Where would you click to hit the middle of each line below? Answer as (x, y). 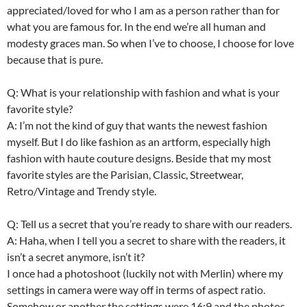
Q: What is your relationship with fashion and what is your (143, 93)
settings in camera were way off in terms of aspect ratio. (136, 290)
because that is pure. (55, 60)
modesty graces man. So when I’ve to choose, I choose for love (150, 43)
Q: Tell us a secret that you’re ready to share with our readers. (149, 224)
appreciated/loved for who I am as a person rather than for (143, 10)
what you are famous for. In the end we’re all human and (136, 27)
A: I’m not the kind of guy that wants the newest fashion (137, 125)
